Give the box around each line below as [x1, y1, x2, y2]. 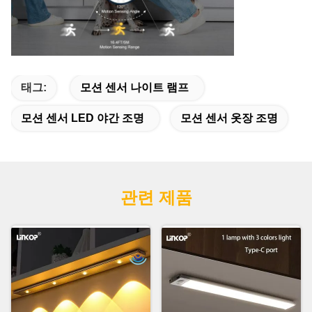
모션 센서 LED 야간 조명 [21, 112, 144, 125]
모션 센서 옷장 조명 [180, 112, 278, 125]
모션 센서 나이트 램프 [80, 81, 189, 94]
